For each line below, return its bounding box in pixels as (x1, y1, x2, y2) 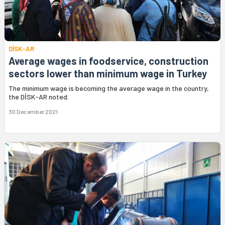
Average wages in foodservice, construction (9, 55, 208, 67)
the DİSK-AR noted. (9, 92, 69, 101)
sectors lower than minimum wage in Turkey (9, 67, 207, 80)
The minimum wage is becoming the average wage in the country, (9, 84, 209, 93)
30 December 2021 (9, 108, 58, 116)
